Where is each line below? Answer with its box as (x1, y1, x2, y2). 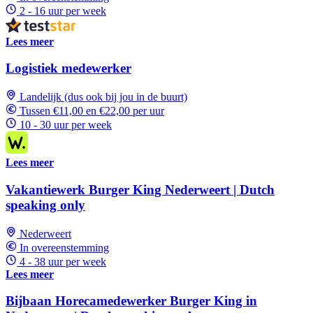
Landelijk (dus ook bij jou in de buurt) (20, 91, 187, 103)
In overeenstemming (20, 241, 109, 254)
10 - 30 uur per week (20, 119, 112, 131)
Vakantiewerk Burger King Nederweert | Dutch (6, 182, 275, 197)
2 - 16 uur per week (20, 4, 106, 17)
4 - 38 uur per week (20, 255, 106, 268)
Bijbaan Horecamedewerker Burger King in (6, 293, 257, 309)
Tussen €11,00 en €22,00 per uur (20, 105, 164, 117)
